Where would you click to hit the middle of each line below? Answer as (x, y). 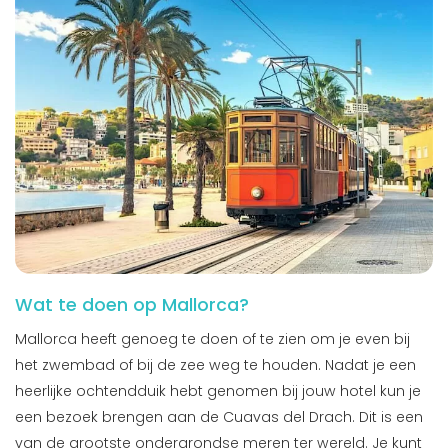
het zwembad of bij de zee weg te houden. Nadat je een (215, 364)
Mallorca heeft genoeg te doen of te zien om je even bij (212, 338)
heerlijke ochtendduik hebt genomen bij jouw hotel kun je (218, 390)
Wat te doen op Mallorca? (132, 304)
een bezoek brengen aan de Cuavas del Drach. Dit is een (219, 416)
